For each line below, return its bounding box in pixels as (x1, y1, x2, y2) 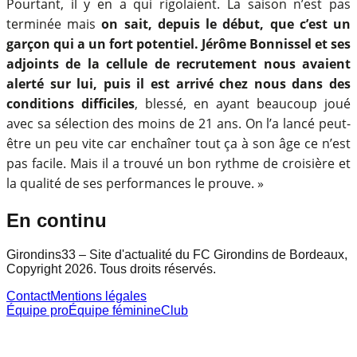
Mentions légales (50, 288, 147, 303)
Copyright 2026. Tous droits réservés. (6, 261, 216, 276)
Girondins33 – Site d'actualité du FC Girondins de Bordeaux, (6, 247, 347, 261)
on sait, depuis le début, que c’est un (101, 14, 351, 33)
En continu (6, 209, 107, 231)
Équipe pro (6, 303, 69, 317)
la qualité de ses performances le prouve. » (6, 174, 264, 192)
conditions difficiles (6, 94, 135, 112)
